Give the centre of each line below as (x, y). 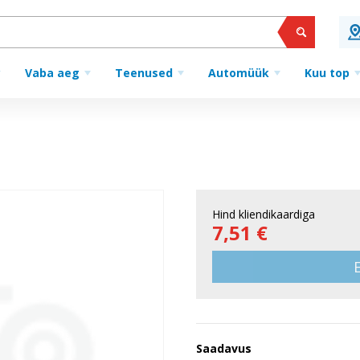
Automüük (239, 73)
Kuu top (327, 73)
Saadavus (224, 348)
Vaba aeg (52, 73)
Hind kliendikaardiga (264, 214)
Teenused (144, 73)
